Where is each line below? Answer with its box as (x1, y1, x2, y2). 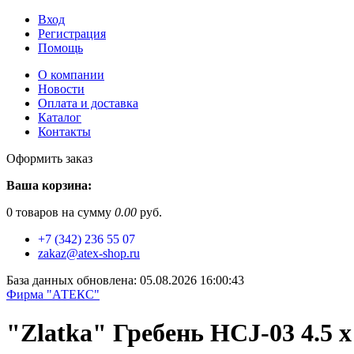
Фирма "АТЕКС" (6, 288, 100, 301)
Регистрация (38, 27, 106, 40)
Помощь (38, 41, 83, 55)
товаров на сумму (13, 205, 115, 219)
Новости (38, 82, 85, 96)
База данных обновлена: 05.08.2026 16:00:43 (6, 273, 244, 287)
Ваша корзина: (6, 179, 92, 192)
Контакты (38, 125, 91, 138)
